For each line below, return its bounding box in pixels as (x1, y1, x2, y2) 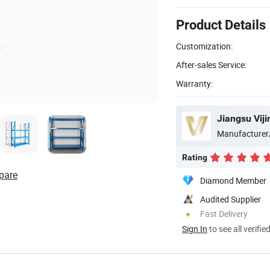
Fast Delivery (200, 207, 248, 219)
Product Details (176, 17, 266, 33)
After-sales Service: (176, 58, 246, 71)
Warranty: (176, 77, 213, 89)
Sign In (182, 222, 207, 234)
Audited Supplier (200, 193, 261, 205)
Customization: (176, 40, 233, 52)
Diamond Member (200, 174, 266, 186)
